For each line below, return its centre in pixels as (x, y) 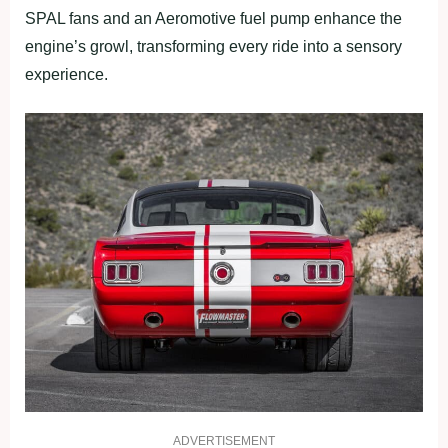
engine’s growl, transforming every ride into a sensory (213, 47)
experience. (66, 75)
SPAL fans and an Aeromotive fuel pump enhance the (213, 19)
